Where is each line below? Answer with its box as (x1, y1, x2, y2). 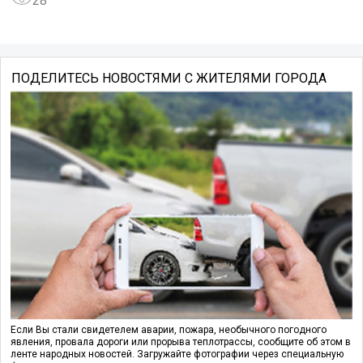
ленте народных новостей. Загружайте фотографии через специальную (11, 348, 344, 361)
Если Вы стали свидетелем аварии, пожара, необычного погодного (11, 324, 327, 336)
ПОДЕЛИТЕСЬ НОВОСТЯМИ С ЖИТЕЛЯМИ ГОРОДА (11, 70, 327, 86)
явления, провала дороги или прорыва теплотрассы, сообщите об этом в (11, 336, 351, 348)
